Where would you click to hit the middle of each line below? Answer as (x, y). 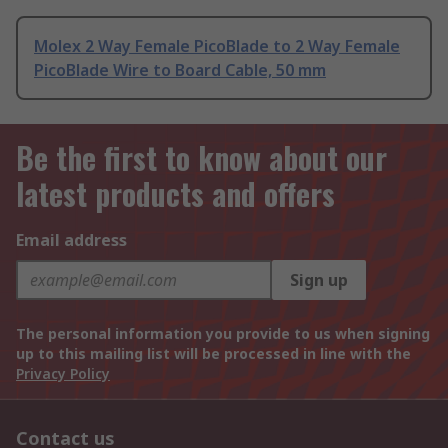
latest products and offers (175, 194)
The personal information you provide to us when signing (223, 334)
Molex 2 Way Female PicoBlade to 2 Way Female (217, 46)
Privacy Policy (63, 374)
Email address (71, 240)
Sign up (319, 280)
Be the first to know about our (201, 158)
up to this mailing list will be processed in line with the (213, 354)
